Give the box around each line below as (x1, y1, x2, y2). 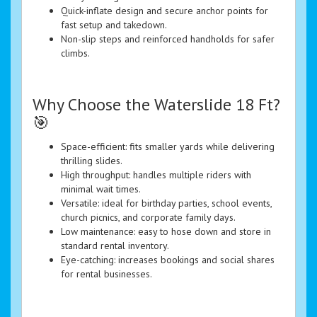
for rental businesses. (61, 267, 152, 281)
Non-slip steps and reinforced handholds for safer (61, 33, 275, 46)
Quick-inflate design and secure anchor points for (61, 4, 268, 18)
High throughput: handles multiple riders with (61, 168, 251, 182)
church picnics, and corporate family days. (61, 211, 236, 224)
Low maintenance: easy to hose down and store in (61, 225, 271, 238)
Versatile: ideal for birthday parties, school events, (61, 197, 272, 210)
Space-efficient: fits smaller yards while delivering (61, 140, 275, 154)
